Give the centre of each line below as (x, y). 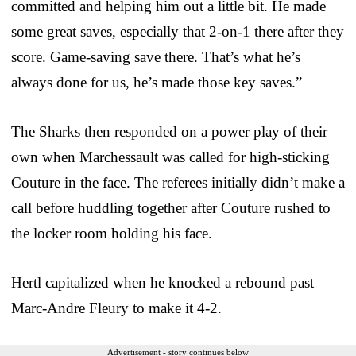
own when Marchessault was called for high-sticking (170, 157)
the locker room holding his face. (112, 233)
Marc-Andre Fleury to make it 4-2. (116, 308)
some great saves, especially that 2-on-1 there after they (178, 31)
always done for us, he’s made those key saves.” (157, 82)
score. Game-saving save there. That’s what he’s (156, 56)
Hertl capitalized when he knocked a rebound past (163, 282)
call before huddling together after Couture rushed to (171, 207)
